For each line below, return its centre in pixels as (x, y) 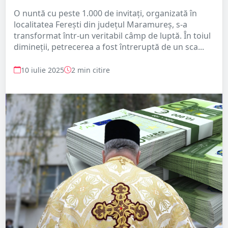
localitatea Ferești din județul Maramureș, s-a (101, 24)
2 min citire (91, 70)
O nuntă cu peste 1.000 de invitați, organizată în (105, 13)
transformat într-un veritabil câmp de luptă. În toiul (112, 35)
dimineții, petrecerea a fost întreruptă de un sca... (109, 47)
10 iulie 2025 (42, 70)
